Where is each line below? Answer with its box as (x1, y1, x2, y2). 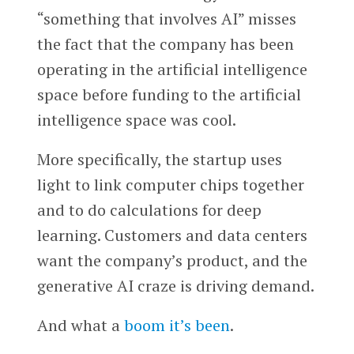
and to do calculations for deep (36, 199, 262, 221)
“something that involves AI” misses (36, 8, 296, 30)
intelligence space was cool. (36, 109, 236, 131)
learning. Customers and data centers (36, 224, 307, 247)
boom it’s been (123, 314, 230, 337)
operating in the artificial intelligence (36, 58, 307, 81)
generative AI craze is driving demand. (36, 275, 314, 297)
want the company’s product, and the (36, 250, 307, 272)
